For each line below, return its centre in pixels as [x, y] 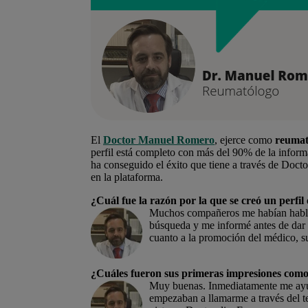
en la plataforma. [127, 177]
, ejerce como [245, 140]
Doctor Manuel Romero [159, 140]
